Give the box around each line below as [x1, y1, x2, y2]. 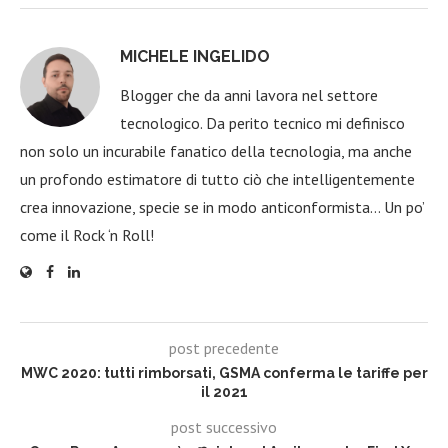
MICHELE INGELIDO [120, 47, 270, 67]
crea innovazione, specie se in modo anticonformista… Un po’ [20, 197, 424, 218]
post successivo [171, 417, 277, 438]
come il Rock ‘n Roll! [20, 225, 154, 246]
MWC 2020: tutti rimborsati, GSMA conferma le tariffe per [20, 365, 428, 382]
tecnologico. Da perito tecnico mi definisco [120, 113, 405, 134]
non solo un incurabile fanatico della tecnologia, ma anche [20, 141, 412, 162]
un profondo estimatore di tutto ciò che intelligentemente [20, 169, 415, 190]
